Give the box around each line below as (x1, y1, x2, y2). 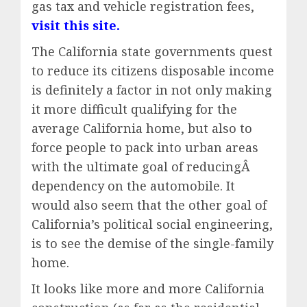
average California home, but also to (32, 120, 252, 137)
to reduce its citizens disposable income (32, 62, 274, 79)
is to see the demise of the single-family (32, 235, 273, 252)
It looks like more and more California (32, 280, 265, 297)
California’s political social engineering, (32, 216, 273, 233)
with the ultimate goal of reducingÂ (32, 158, 254, 175)
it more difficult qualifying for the (32, 101, 237, 118)
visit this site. (32, 17, 120, 34)
